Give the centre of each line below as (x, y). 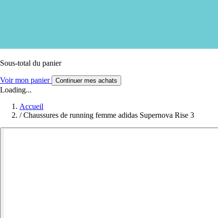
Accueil (31, 106)
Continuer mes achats (86, 80)
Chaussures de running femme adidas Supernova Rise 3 (109, 115)
